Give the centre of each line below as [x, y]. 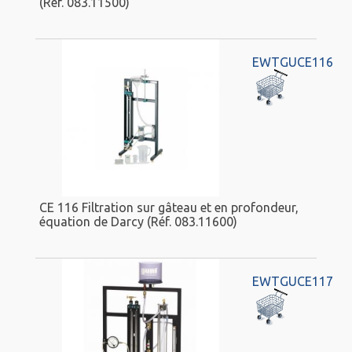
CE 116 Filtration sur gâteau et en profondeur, [169, 207]
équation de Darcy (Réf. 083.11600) [138, 221]
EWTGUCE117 [292, 282]
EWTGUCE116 [292, 62]
